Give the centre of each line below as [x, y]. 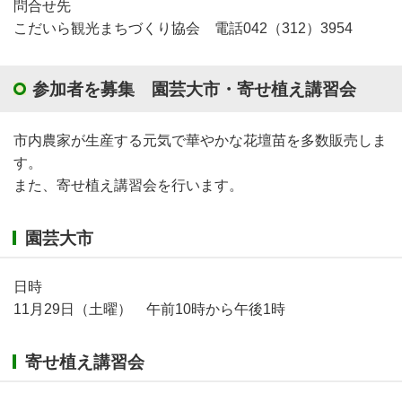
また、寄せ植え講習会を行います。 [128, 185]
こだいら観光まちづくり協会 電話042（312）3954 [183, 28]
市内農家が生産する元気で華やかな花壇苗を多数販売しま [200, 140]
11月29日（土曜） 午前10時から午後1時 [149, 309]
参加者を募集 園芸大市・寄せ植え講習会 [194, 89]
